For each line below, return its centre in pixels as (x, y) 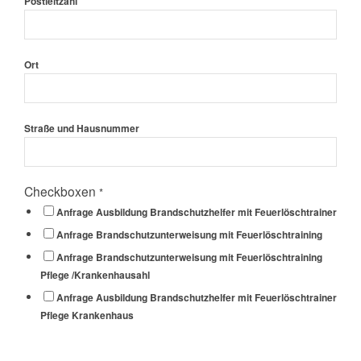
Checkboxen (62, 191)
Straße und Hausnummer (82, 128)
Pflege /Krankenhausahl (95, 275)
